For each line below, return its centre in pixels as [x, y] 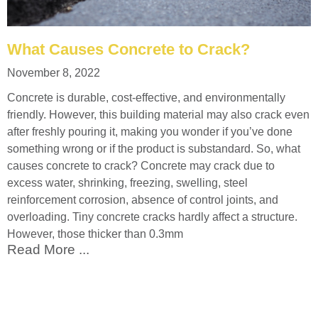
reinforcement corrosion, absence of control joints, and [143, 200]
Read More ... [48, 250]
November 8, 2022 [54, 73]
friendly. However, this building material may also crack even [158, 115]
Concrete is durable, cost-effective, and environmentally [146, 98]
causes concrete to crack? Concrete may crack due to [141, 166]
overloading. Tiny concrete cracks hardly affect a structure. [152, 217]
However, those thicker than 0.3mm [95, 234]
